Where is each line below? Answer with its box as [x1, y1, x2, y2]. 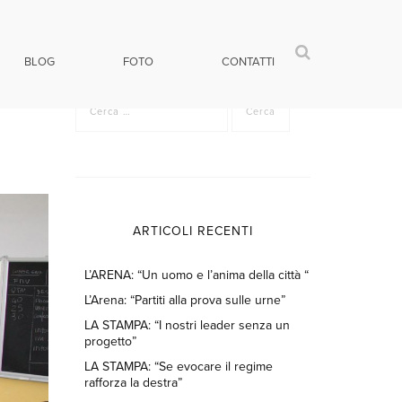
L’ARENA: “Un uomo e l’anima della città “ [83, 267, 309, 283]
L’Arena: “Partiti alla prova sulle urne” [83, 293, 285, 308]
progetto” [83, 334, 136, 349]
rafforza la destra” [83, 375, 182, 390]
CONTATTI [222, 55, 275, 69]
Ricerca [74, 90, 117, 105]
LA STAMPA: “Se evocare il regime [83, 359, 273, 374]
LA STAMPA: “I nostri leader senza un [83, 318, 290, 333]
